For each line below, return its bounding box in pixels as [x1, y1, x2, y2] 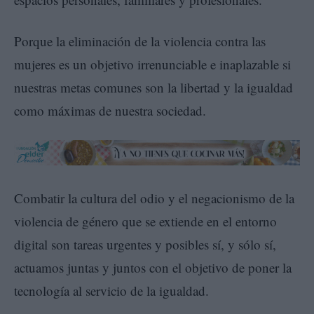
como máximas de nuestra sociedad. [14, 102, 206, 120]
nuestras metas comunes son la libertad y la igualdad [14, 78, 293, 97]
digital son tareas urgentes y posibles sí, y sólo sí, [14, 235, 276, 253]
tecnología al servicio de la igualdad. [14, 281, 209, 299]
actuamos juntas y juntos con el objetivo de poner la [14, 258, 292, 276]
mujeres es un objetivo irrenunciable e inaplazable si [14, 55, 291, 74]
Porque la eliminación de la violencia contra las [14, 32, 266, 50]
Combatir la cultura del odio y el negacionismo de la [14, 189, 294, 207]
